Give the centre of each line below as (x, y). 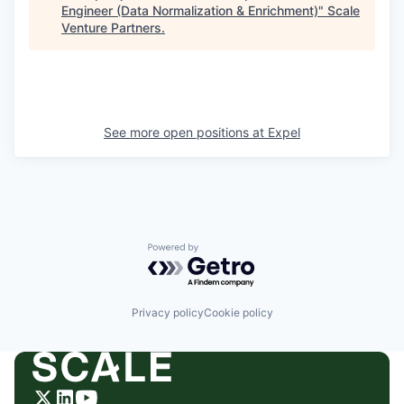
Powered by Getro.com (226, 252)
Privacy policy (167, 312)
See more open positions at (186, 132)
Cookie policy (238, 312)
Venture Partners (111, 28)
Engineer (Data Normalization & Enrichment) (190, 10)
